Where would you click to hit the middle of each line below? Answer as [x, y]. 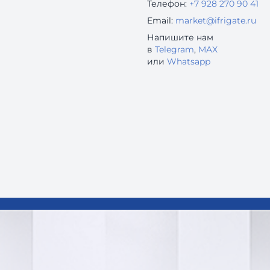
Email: [160, 20]
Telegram [174, 49]
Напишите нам [180, 37]
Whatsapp [189, 61]
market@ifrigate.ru [216, 20]
